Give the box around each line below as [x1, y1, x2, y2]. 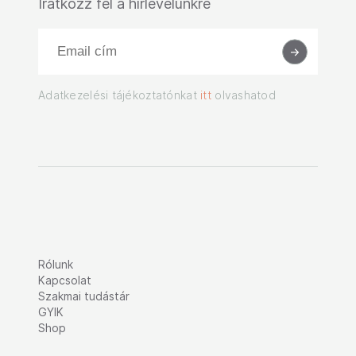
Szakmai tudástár [38, 289, 130, 304]
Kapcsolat [38, 273, 91, 288]
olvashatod [211, 88, 277, 103]
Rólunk [38, 257, 73, 272]
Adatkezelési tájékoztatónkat [38, 88, 201, 103]
